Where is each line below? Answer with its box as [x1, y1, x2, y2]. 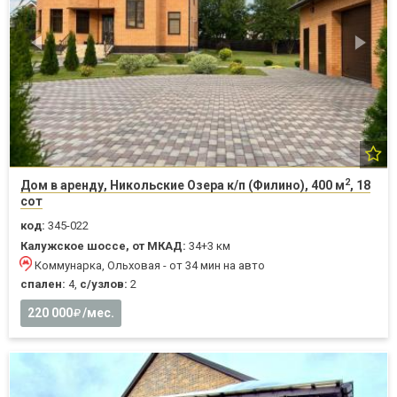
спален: [20, 276, 66, 291]
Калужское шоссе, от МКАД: [20, 238, 186, 253]
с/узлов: [80, 276, 128, 291]
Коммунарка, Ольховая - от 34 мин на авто [35, 258, 265, 272]
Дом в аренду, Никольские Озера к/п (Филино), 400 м [20, 177, 345, 192]
